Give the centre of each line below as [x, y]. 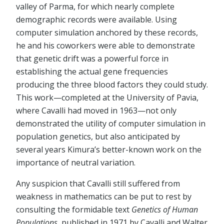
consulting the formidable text [74, 210]
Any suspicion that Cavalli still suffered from [98, 184]
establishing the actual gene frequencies [92, 72]
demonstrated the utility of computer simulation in [111, 124]
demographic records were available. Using [96, 20]
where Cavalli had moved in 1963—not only [96, 111]
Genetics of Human [165, 210]
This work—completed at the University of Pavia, [107, 98]
